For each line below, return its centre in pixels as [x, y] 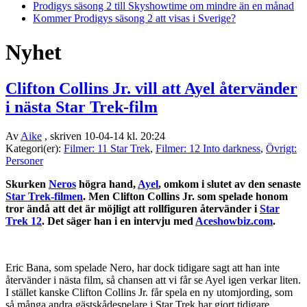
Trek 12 [24, 221]
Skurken [27, 184]
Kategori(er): [35, 149]
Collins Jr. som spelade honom [218, 197]
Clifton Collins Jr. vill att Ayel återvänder [151, 89]
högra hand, [107, 184]
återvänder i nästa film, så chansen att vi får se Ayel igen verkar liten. [153, 280]
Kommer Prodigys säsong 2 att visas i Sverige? [134, 19]
